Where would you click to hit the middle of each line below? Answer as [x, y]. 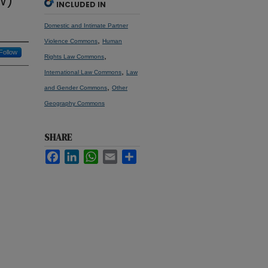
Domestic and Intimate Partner [86, 25]
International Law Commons [83, 72]
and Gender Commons [76, 88]
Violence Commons [71, 41]
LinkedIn [91, 154]
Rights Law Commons [74, 57]
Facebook [74, 154]
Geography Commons [74, 103]
